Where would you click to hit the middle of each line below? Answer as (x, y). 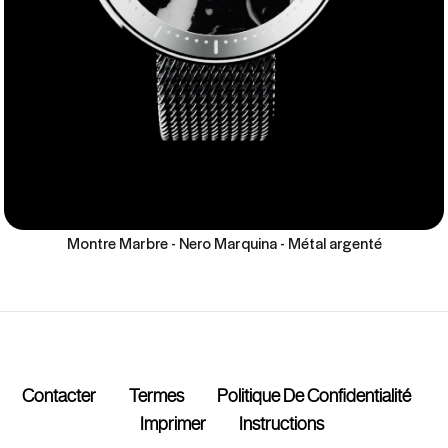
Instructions (281, 423)
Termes (156, 395)
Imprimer (172, 423)
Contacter (59, 395)
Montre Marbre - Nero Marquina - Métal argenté (224, 242)
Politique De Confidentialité (314, 395)
